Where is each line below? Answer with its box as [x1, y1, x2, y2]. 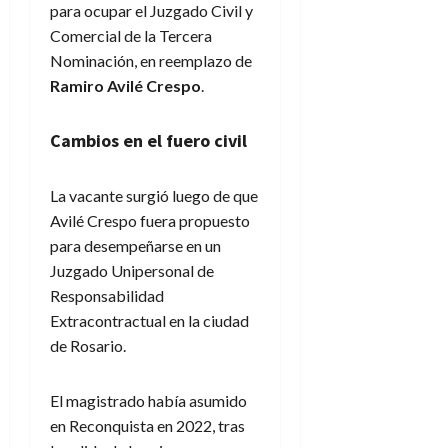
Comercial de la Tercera [50, 25, 212, 45]
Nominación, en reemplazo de [50, 50, 252, 70]
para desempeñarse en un [50, 235, 221, 255]
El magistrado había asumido [50, 390, 247, 410]
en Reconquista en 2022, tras [50, 415, 245, 435]
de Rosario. [50, 335, 126, 355]
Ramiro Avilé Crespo [50, 75, 201, 95]
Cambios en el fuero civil [50, 128, 247, 152]
